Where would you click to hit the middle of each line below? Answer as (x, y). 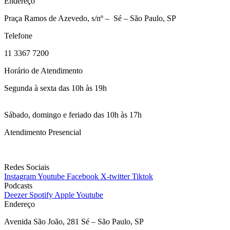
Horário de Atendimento (43, 70)
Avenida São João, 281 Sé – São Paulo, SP (74, 221)
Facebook (83, 176)
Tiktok (142, 176)
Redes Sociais (27, 167)
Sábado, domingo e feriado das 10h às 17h (73, 114)
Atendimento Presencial (43, 132)
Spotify (41, 195)
